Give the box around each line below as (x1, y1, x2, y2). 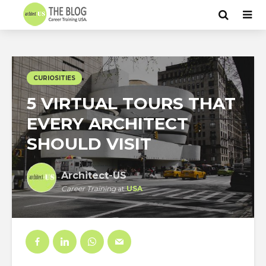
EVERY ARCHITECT (27, 113, 188, 134)
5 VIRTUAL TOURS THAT (27, 93, 236, 113)
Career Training (61, 184, 116, 193)
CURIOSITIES (33, 74, 75, 82)
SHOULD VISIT (27, 134, 151, 154)
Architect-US (61, 170, 126, 181)
